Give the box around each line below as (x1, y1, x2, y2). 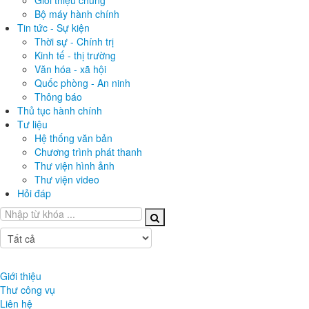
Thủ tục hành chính (17, 103, 102, 117)
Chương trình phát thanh (34, 145, 142, 159)
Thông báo (34, 90, 82, 103)
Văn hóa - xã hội (34, 62, 106, 76)
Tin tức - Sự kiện (17, 21, 90, 34)
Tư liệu (17, 117, 48, 131)
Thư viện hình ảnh (34, 159, 114, 172)
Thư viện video (34, 172, 99, 186)
